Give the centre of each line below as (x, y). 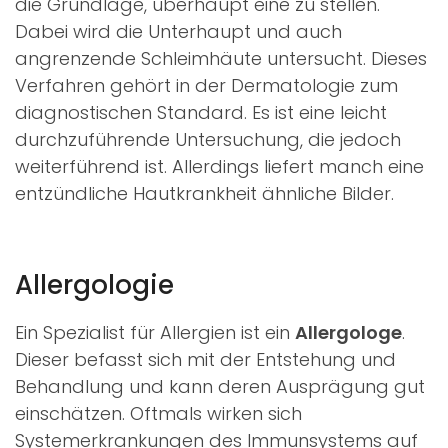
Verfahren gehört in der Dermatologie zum (206, 85)
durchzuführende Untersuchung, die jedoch (208, 139)
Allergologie (94, 284)
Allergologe (348, 332)
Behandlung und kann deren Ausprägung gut (220, 386)
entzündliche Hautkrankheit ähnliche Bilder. (204, 193)
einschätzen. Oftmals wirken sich (158, 413)
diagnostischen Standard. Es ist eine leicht (201, 112)
